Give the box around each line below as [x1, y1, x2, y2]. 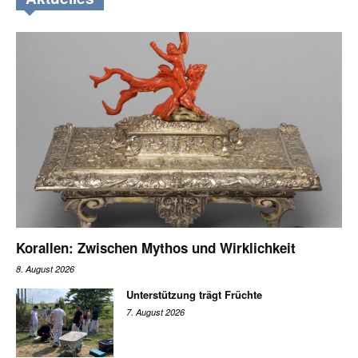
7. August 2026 [126, 305, 185, 318]
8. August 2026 [16, 262, 74, 275]
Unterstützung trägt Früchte [126, 286, 263, 302]
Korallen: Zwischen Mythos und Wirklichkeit [16, 237, 300, 257]
